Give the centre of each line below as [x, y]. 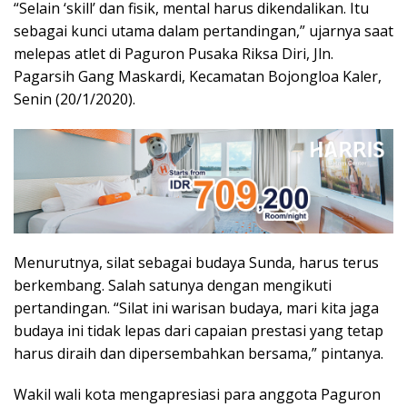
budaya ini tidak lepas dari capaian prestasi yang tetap [199, 330]
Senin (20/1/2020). [74, 99]
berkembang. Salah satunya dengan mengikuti [173, 285]
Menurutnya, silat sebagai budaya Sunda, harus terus [196, 262]
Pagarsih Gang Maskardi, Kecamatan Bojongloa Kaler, [198, 76]
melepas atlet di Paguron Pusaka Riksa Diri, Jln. [174, 53]
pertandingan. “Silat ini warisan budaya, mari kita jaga [196, 308]
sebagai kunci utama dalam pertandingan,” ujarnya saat [203, 30]
